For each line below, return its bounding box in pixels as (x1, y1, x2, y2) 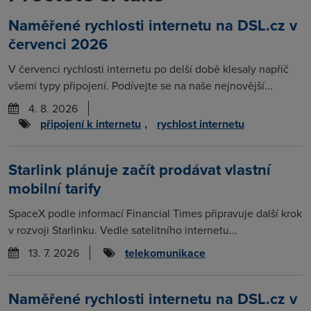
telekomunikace (125, 244, 205, 261)
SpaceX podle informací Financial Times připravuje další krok (8, 205, 302, 221)
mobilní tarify (8, 176, 101, 199)
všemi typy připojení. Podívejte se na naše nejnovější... (8, 77, 273, 93)
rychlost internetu (157, 115, 244, 132)
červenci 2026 (8, 32, 108, 55)
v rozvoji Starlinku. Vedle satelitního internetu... (8, 221, 237, 237)
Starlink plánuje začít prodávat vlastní (8, 158, 271, 180)
